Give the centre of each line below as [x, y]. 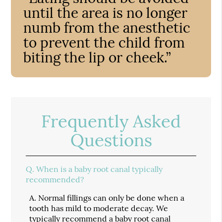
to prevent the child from [104, 42]
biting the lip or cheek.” [97, 57]
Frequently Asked [111, 121]
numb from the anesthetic [107, 28]
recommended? [55, 179]
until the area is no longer [106, 13]
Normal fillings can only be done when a [111, 197]
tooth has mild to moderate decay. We [99, 208]
